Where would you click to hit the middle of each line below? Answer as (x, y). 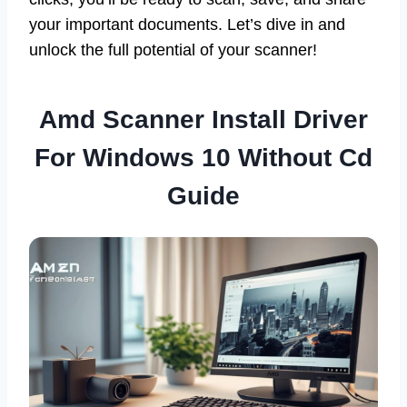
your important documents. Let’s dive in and (187, 25)
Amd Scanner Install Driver (203, 120)
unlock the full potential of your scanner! (173, 50)
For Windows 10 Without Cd (203, 158)
